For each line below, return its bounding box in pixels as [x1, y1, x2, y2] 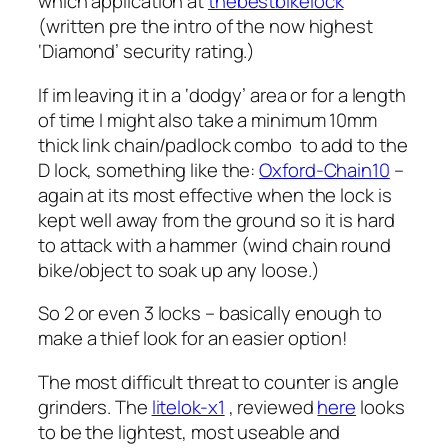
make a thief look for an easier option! [38, 325, 349, 352]
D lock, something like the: [38, 156, 260, 183]
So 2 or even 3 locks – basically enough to [38, 300, 382, 327]
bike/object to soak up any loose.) [38, 256, 320, 283]
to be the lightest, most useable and [38, 418, 341, 445]
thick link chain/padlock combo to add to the [38, 131, 408, 158]
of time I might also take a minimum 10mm [38, 106, 377, 133]
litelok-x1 [151, 393, 225, 420]
